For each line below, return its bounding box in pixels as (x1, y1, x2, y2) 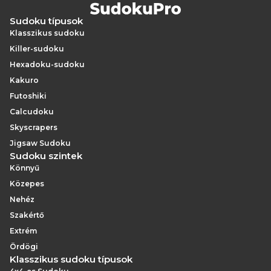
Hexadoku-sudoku (10, 60, 85, 69)
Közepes (10, 179, 44, 188)
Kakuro (10, 76, 39, 85)
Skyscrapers (10, 123, 57, 132)
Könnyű (10, 163, 39, 172)
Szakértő (10, 211, 44, 220)
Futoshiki (10, 91, 47, 100)
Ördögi (10, 242, 38, 251)
